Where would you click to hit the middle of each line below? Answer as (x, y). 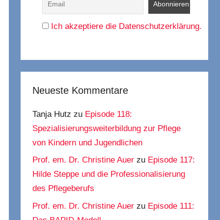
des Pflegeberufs (64, 189)
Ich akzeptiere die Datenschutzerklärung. (127, 27)
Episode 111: (171, 206)
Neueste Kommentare (81, 91)
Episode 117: (172, 160)
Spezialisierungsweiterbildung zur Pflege (107, 128)
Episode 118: (109, 114)
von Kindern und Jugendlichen (88, 142)
